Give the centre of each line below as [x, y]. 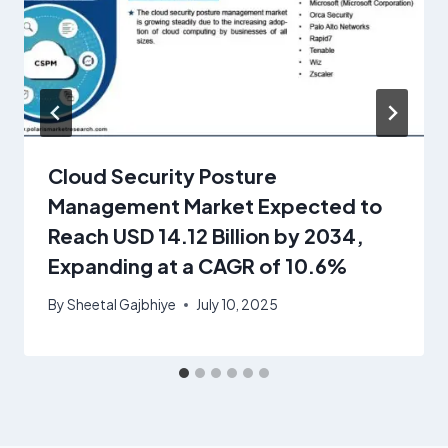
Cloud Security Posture [162, 175]
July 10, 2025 [237, 305]
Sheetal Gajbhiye [122, 305]
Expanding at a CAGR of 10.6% [197, 265]
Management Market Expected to [215, 205]
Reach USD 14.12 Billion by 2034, [206, 235]
